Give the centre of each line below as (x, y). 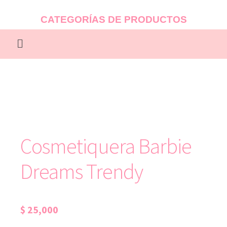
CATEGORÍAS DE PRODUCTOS (113, 19)
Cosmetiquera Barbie (106, 146)
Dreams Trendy (82, 171)
